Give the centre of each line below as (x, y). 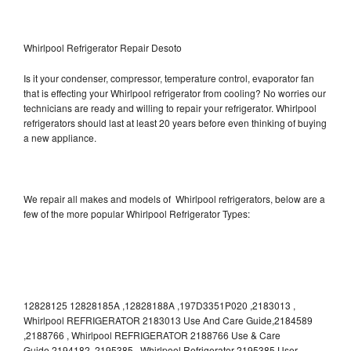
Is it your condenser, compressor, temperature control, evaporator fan (169, 78)
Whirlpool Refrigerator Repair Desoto (103, 47)
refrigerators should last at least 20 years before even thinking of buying (175, 122)
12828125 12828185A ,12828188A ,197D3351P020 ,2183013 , (159, 305)
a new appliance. (61, 137)
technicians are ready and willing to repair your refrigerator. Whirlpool (170, 107)
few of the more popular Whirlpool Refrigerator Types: (137, 213)
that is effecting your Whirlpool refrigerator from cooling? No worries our (175, 92)
